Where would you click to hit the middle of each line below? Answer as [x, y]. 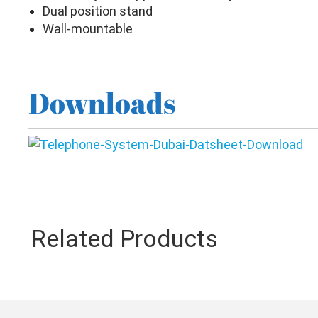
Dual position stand [98, 11]
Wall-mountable [88, 29]
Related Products [125, 238]
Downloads [102, 103]
